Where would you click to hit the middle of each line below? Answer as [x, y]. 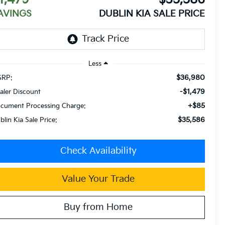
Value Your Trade [98, 179]
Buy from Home [98, 207]
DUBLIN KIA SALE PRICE [152, 14]
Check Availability [98, 151]
